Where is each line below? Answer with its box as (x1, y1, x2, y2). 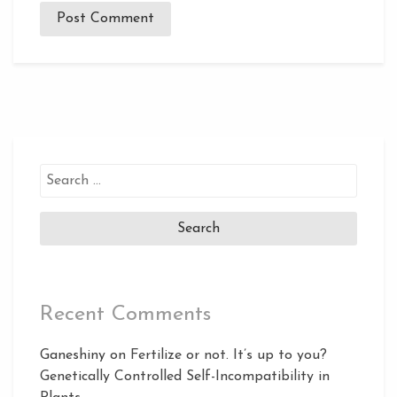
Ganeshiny (40, 348, 105, 363)
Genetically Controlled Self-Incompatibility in (40, 370, 330, 385)
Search (39, 166, 82, 181)
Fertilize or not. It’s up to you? (130, 348, 327, 363)
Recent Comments (40, 304, 211, 326)
